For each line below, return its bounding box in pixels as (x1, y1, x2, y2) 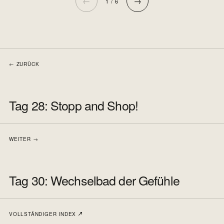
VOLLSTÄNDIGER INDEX (9, 210, 78, 217)
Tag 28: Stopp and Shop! (9, 95, 138, 114)
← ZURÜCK (9, 60, 39, 67)
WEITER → (9, 135, 38, 142)
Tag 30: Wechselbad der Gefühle (9, 170, 179, 189)
